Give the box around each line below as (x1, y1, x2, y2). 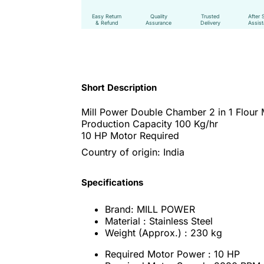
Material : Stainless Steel (104, 214, 213, 227)
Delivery (200, 19, 220, 27)
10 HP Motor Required (81, 130, 179, 142)
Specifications (81, 176, 143, 188)
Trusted (200, 13, 220, 20)
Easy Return (92, 13, 122, 20)
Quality (150, 13, 167, 20)
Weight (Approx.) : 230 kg (104, 226, 222, 239)
